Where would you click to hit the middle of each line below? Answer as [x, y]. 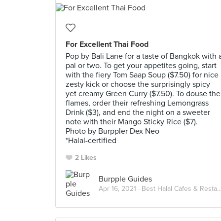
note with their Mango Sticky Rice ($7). [132, 122]
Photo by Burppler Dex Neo [112, 131]
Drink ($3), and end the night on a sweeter [138, 112]
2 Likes [86, 158]
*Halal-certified [91, 141]
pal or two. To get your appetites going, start [141, 66]
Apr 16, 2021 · [120, 188]
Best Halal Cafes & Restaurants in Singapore [179, 188]
